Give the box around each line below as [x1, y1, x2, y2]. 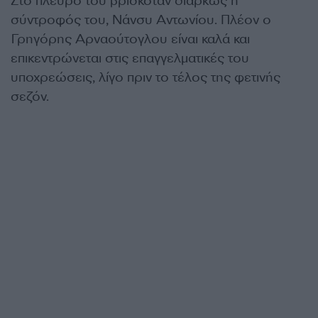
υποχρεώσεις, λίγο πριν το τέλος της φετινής [11, 69, 280, 86]
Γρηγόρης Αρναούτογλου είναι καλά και [11, 31, 250, 48]
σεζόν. [11, 88, 49, 105]
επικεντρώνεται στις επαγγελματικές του [11, 50, 249, 67]
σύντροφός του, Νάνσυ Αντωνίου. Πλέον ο [11, 11, 271, 28]
